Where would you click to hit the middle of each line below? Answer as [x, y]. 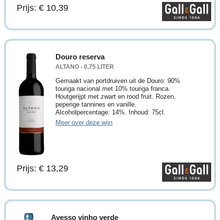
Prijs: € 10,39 [42, 8]
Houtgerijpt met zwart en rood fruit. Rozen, [116, 96]
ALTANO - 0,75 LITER [85, 66]
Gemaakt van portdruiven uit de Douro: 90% [118, 81]
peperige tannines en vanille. [96, 104]
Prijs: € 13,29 [42, 168]
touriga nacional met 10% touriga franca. [113, 88]
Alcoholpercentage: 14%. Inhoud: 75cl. [110, 112]
